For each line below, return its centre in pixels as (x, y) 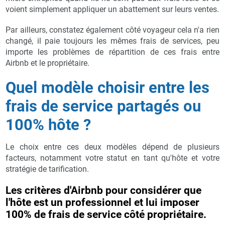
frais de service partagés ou (103, 106)
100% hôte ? (48, 125)
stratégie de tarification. (47, 169)
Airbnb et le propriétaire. (48, 63)
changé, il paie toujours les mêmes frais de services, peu (113, 41)
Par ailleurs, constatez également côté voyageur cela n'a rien (113, 30)
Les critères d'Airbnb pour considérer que (104, 190)
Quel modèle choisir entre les (108, 87)
